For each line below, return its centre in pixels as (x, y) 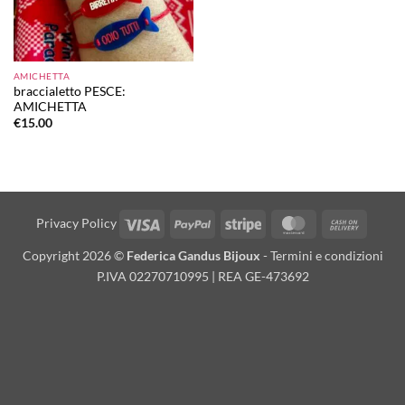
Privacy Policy (76, 223)
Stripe (277, 222)
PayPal (229, 222)
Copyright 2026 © (74, 256)
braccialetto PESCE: (69, 91)
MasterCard (344, 222)
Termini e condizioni (326, 256)
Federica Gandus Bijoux (193, 256)
